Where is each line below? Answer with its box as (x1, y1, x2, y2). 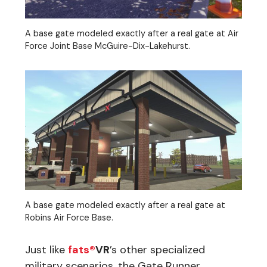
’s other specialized (110, 242, 205, 257)
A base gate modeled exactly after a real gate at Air (25, 27, 238, 39)
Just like (25, 242, 68, 257)
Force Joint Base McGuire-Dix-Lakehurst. (25, 40, 190, 51)
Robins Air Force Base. (25, 212, 113, 223)
